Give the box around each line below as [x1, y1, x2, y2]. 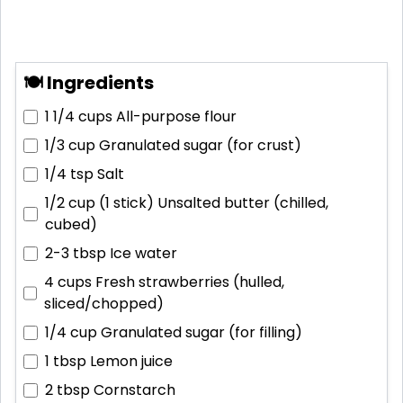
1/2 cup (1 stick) [44, 193, 154, 214]
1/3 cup [45, 135, 95, 157]
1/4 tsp [45, 164, 94, 185]
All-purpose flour [116, 106, 237, 128]
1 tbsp [45, 351, 86, 372]
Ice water [110, 243, 177, 264]
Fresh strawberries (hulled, [94, 272, 284, 293]
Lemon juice [90, 351, 173, 372]
